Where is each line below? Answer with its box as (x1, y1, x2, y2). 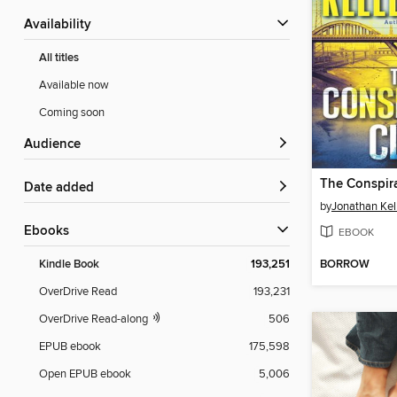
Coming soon (39, 105, 105, 121)
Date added (34, 180, 94, 197)
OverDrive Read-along (39, 312, 151, 327)
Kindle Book (39, 257, 99, 273)
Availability (33, 17, 91, 34)
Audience (33, 136, 81, 153)
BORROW (320, 257, 370, 273)
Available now (39, 78, 109, 93)
